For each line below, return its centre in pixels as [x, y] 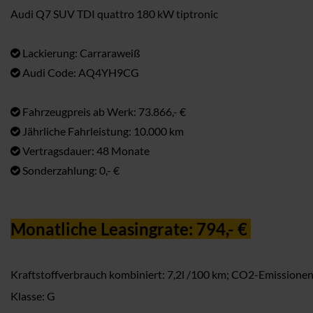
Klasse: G [33, 296]
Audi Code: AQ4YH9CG [80, 72]
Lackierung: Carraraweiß [80, 53]
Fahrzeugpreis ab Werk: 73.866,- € [103, 111]
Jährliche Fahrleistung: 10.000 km [102, 131]
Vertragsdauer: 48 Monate [85, 151]
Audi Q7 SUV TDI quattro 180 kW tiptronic [114, 14]
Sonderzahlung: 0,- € [70, 170]
